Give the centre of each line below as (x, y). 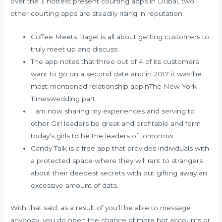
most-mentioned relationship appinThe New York (114, 86)
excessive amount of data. (75, 185)
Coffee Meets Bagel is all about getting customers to (120, 36)
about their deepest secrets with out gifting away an (119, 173)
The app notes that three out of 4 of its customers (115, 61)
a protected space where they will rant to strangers (117, 160)
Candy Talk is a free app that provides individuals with (120, 148)
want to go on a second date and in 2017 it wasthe (116, 74)
